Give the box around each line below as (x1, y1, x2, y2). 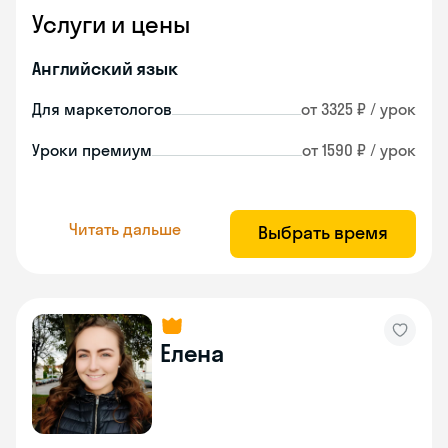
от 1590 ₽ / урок (302, 140, 416, 160)
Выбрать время (258, 221, 388, 244)
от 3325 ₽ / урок (301, 99, 416, 119)
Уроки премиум (32, 140, 152, 160)
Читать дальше (69, 218, 181, 239)
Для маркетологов (32, 99, 172, 119)
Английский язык (32, 57, 178, 80)
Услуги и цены (32, 9, 190, 39)
